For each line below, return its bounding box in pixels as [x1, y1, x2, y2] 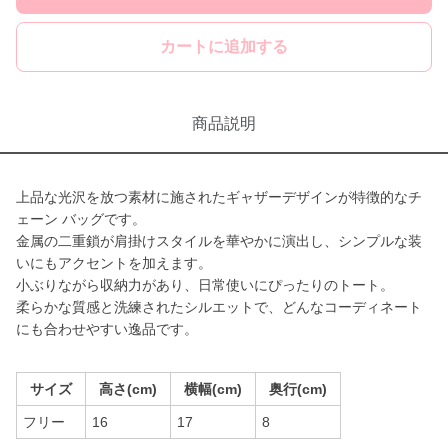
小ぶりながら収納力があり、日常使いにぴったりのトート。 [16, 277, 394, 293]
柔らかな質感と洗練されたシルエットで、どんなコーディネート [16, 299, 422, 315]
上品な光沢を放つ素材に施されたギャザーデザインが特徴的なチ [16, 189, 422, 205]
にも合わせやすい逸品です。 [16, 321, 198, 337]
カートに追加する [160, 38, 288, 55]
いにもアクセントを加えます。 [16, 255, 212, 271]
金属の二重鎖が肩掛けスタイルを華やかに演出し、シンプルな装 [16, 233, 422, 249]
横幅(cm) [184, 381, 242, 397]
